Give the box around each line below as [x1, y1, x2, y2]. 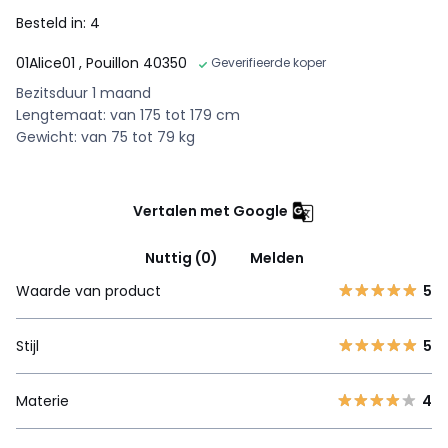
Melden [249, 247, 304, 268]
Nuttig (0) [144, 247, 218, 268]
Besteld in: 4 [16, 12, 100, 33]
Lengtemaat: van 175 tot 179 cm [16, 104, 240, 125]
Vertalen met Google [133, 200, 288, 221]
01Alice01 [16, 52, 79, 73]
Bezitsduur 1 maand [16, 82, 151, 103]
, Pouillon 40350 [79, 52, 187, 73]
